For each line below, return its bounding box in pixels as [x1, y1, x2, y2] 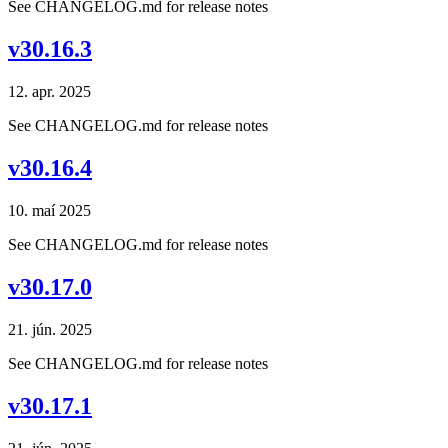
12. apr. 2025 [8, 83, 91, 101]
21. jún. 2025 [8, 320, 92, 338]
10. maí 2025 [8, 201, 91, 219]
